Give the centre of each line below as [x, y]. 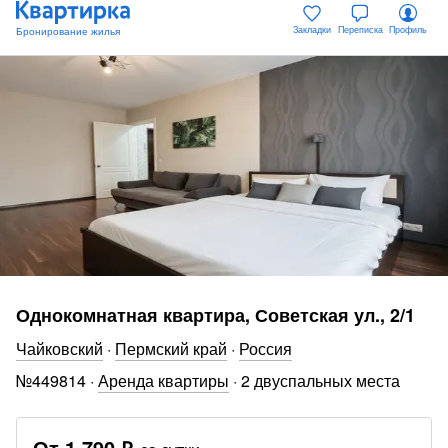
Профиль [408, 29]
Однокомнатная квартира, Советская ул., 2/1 [215, 315]
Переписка [360, 29]
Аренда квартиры [163, 380]
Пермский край [171, 348]
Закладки [312, 29]
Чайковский [59, 348]
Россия [265, 348]
